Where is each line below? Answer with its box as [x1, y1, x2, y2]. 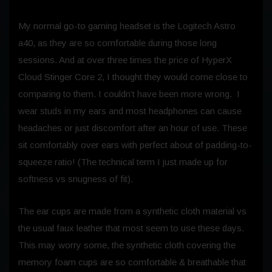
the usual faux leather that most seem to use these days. [18, 222, 244, 233]
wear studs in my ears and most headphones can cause [18, 105, 242, 116]
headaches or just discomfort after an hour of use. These [18, 122, 247, 133]
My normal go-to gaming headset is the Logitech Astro [18, 20, 236, 31]
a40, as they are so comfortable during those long [18, 37, 217, 48]
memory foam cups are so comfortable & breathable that [18, 256, 246, 267]
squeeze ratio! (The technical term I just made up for [18, 156, 228, 167]
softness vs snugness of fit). [18, 173, 133, 184]
